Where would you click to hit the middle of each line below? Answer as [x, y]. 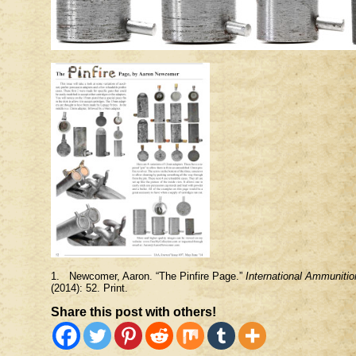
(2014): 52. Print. [89, 288]
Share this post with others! [133, 311]
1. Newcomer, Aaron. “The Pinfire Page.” [148, 277]
